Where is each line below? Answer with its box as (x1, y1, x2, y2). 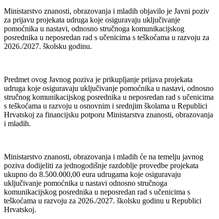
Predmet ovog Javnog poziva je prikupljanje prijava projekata (4, 75, 193, 84)
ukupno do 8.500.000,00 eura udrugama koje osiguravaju (4, 170, 181, 178)
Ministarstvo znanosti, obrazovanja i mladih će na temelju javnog (4, 152, 203, 161)
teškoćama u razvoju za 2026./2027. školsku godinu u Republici (4, 196, 201, 205)
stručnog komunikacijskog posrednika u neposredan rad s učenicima (4, 92, 214, 101)
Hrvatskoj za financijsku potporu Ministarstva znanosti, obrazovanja (4, 110, 213, 119)
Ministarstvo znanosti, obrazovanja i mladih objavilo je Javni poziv (4, 6, 209, 15)
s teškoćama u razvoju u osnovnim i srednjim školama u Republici (4, 101, 207, 110)
